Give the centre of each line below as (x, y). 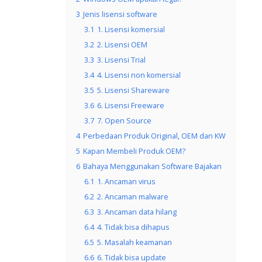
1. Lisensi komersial (131, 29)
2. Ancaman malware (133, 196)
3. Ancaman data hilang (137, 212)
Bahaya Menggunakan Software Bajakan (152, 166)
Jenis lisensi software (120, 14)
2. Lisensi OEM (122, 44)
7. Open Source (124, 120)
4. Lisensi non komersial (139, 75)
